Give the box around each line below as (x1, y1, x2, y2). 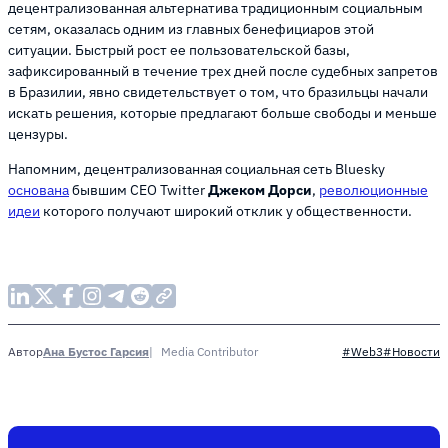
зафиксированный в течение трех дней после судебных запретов (8, 62, 438, 81)
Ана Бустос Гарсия (43, 343, 149, 359)
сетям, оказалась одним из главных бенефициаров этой (8, 20, 374, 39)
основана (8, 181, 69, 200)
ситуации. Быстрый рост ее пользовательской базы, (8, 41, 350, 60)
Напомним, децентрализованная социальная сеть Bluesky (8, 160, 385, 179)
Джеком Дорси (208, 181, 312, 200)
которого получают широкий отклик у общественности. (40, 202, 412, 221)
